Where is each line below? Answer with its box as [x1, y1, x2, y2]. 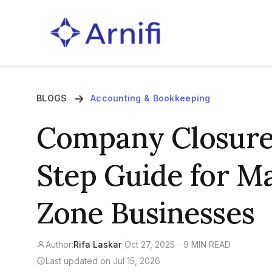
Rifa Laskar [73, 239, 121, 250]
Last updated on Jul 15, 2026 [46, 255, 160, 266]
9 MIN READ [183, 239, 231, 250]
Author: [46, 239, 73, 250]
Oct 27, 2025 [124, 239, 175, 250]
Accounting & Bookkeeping [90, 92, 211, 103]
